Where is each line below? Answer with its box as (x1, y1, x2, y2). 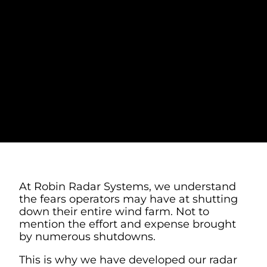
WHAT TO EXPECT (19, 5, 221, 32)
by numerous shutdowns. (19, 230, 156, 243)
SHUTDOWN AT (19, 63, 192, 89)
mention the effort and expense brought (19, 218, 236, 231)
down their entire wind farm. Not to (19, 205, 209, 218)
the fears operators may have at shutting (19, 193, 238, 206)
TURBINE (19, 44, 120, 70)
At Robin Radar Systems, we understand (19, 180, 236, 193)
